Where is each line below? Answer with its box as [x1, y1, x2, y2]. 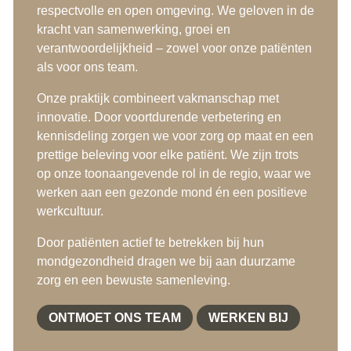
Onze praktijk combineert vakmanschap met [36, 92, 279, 106]
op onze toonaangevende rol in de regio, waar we [36, 167, 311, 181]
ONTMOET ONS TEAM [48, 311, 181, 325]
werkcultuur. [36, 204, 103, 219]
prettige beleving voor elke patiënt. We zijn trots [36, 148, 299, 162]
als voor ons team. [36, 60, 138, 74]
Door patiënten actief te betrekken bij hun [36, 236, 264, 250]
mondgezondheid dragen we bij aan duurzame [36, 255, 295, 269]
